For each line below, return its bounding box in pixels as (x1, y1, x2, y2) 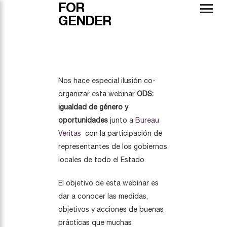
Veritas (58, 129, 83, 137)
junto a (108, 116, 135, 124)
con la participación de (83, 129, 162, 137)
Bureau (135, 116, 159, 124)
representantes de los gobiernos (58, 142, 167, 150)
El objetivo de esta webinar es (58, 178, 159, 187)
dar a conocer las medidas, (58, 192, 148, 200)
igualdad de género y (58, 102, 128, 111)
